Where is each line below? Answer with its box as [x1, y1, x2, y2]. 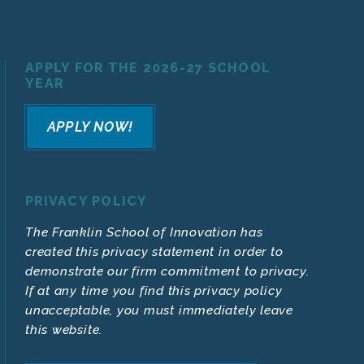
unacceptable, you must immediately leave [25, 302, 293, 318]
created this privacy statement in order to [25, 244, 284, 260]
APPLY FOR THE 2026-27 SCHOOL [25, 60, 271, 76]
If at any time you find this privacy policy [25, 283, 283, 299]
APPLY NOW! [47, 119, 132, 136]
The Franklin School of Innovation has [25, 224, 263, 240]
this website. [25, 322, 103, 338]
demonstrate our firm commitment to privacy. [25, 263, 310, 279]
